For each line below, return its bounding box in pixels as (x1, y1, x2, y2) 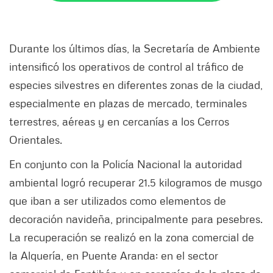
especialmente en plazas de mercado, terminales (9, 96, 247, 110)
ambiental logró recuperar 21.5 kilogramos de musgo (9, 175, 262, 190)
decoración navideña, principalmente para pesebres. (9, 212, 263, 226)
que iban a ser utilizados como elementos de (9, 194, 226, 208)
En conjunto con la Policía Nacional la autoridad (9, 157, 242, 171)
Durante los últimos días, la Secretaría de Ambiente (9, 41, 260, 55)
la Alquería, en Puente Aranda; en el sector (9, 249, 218, 263)
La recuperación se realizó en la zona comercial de (9, 230, 254, 244)
